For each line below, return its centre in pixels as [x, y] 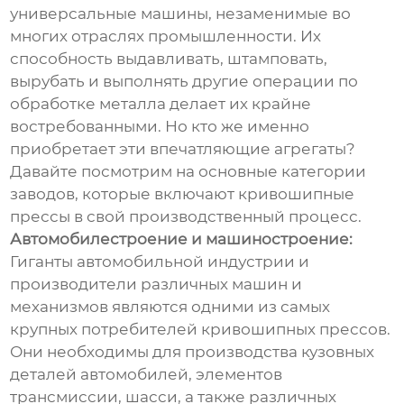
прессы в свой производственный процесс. [186, 216]
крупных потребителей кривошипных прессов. [201, 329]
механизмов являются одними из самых [170, 306]
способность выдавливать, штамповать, [169, 58]
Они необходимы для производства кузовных [193, 351]
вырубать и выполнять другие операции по [184, 81]
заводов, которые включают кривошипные [183, 193]
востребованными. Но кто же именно [160, 126]
